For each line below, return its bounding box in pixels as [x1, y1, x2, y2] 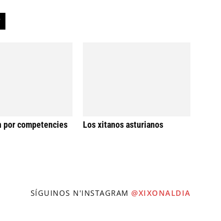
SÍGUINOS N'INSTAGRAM [30, 188, 131, 198]
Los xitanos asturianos [83, 119, 163, 130]
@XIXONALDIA [131, 188, 191, 198]
